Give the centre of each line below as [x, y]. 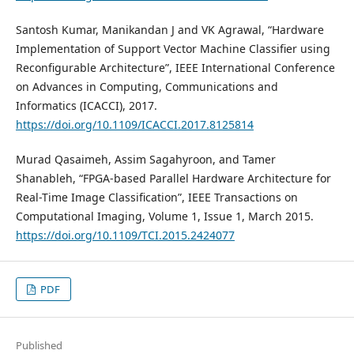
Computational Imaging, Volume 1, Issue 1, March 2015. [164, 216]
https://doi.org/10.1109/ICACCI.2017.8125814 [134, 124]
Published [39, 345]
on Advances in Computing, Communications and [147, 86]
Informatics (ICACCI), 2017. [86, 105]
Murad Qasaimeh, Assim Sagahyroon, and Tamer [145, 159]
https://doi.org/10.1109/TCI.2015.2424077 [125, 235]
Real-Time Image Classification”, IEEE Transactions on [156, 197]
